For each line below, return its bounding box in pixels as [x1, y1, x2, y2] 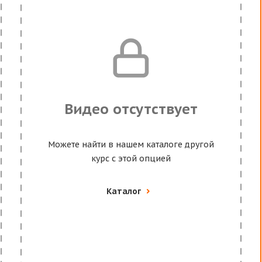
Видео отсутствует [64, 100, 198, 118]
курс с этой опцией [91, 153, 171, 164]
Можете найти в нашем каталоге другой [47, 139, 214, 150]
